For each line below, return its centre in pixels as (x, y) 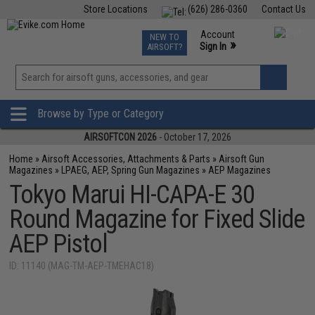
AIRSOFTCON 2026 (120, 137)
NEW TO (164, 37)
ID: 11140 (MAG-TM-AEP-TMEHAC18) (82, 266)
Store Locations (115, 9)
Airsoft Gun (242, 159)
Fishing (76, 34)
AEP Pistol (59, 244)
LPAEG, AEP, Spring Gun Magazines (131, 170)
